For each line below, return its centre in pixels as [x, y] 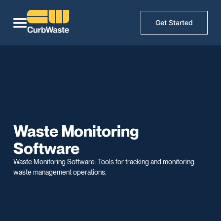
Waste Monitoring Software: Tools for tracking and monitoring [104, 162]
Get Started [174, 23]
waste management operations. [60, 172]
